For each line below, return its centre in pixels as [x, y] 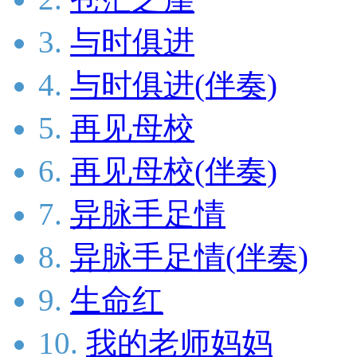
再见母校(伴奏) [174, 171]
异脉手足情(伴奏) [189, 257]
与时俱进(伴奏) [174, 85]
